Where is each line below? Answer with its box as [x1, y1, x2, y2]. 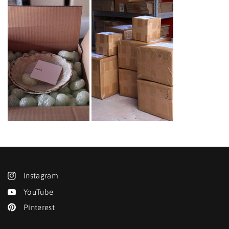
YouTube [24, 188, 54, 196]
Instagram [24, 171, 59, 180]
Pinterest [24, 202, 55, 212]
